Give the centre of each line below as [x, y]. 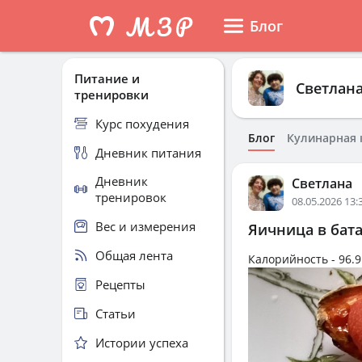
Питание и [107, 78]
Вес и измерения [145, 226]
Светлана [322, 183]
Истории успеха [142, 342]
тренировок [131, 197]
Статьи [116, 313]
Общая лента [134, 255]
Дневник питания [148, 152]
